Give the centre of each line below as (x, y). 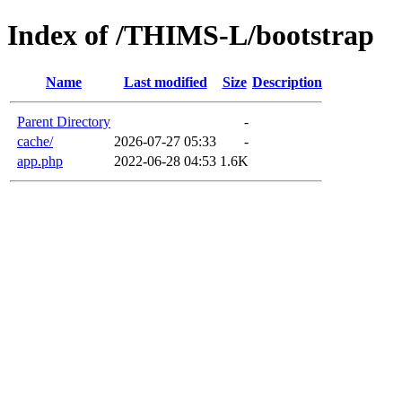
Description (287, 82)
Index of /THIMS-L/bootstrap (191, 35)
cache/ (35, 141)
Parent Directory (64, 121)
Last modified (165, 82)
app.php (40, 161)
